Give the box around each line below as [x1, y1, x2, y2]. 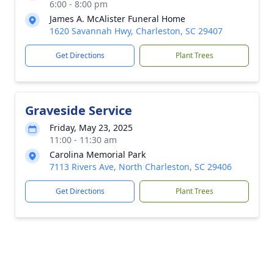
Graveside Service [25, 102, 132, 119]
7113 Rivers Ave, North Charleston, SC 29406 [50, 161, 232, 172]
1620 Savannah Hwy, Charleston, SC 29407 [50, 25, 223, 37]
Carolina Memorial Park [50, 149, 146, 160]
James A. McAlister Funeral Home [50, 13, 185, 24]
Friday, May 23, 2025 [50, 122, 133, 133]
